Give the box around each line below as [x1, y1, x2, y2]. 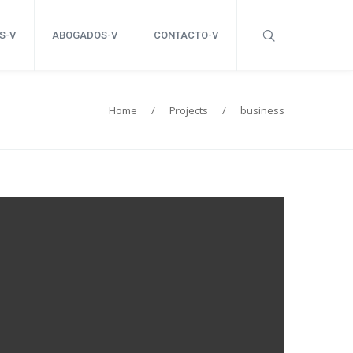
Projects [169, 102, 208, 117]
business [240, 102, 284, 117]
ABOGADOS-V [52, 29, 117, 41]
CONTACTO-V [154, 29, 218, 41]
